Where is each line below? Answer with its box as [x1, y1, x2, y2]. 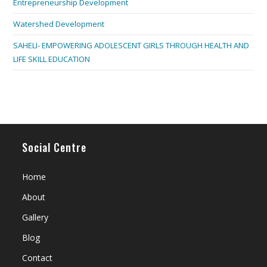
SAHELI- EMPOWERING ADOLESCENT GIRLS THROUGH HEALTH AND [13, 40, 250, 51]
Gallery [22, 212, 49, 223]
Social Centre [22, 139, 87, 156]
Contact [22, 252, 53, 264]
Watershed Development [13, 18, 105, 30]
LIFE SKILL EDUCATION [13, 54, 91, 65]
